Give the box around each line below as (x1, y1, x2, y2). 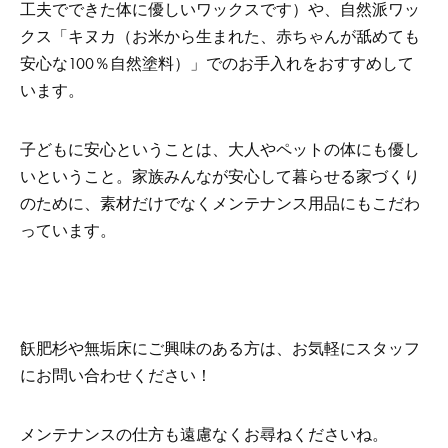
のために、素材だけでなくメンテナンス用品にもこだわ (20, 194, 420, 213)
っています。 (20, 221, 116, 240)
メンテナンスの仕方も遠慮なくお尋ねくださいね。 (20, 425, 388, 444)
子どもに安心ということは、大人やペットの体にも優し (20, 140, 420, 159)
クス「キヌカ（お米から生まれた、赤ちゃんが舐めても (20, 27, 420, 46)
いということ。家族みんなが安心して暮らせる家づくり (20, 167, 420, 186)
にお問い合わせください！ (20, 366, 212, 385)
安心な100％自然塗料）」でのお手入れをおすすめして (20, 54, 414, 73)
